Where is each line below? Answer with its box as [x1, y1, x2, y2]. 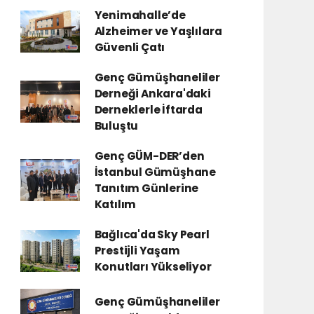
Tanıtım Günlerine [94, 181, 199, 196]
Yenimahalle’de [94, 8, 186, 22]
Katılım [94, 197, 137, 212]
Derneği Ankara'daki [94, 86, 211, 101]
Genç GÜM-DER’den [94, 149, 205, 163]
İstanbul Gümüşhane [94, 165, 217, 179]
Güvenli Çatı [94, 40, 165, 55]
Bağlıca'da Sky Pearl [94, 227, 210, 242]
